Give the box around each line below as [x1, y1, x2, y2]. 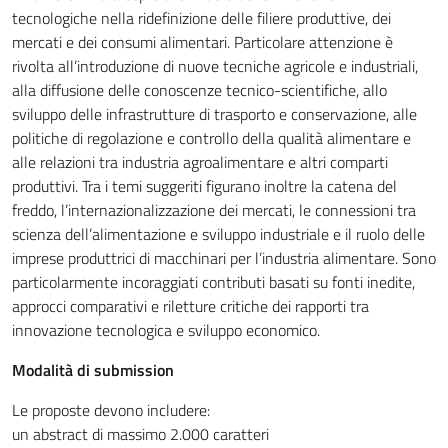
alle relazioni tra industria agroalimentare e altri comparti [12, 150, 388, 174]
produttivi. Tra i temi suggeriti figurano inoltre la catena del [12, 174, 397, 198]
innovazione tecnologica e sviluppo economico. [12, 318, 320, 342]
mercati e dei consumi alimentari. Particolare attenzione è [12, 30, 393, 54]
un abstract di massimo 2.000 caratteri [12, 422, 269, 446]
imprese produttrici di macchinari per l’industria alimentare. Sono [12, 246, 436, 270]
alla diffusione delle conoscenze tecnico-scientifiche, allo [12, 78, 387, 102]
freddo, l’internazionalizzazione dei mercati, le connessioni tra [12, 198, 416, 222]
